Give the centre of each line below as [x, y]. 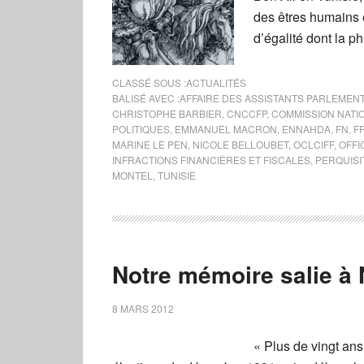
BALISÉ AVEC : [146, 98]
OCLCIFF [314, 144]
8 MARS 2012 [143, 308]
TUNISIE [177, 175]
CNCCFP [247, 113]
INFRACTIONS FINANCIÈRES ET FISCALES [211, 160]
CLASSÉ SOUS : [149, 82]
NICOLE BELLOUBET [240, 144]
